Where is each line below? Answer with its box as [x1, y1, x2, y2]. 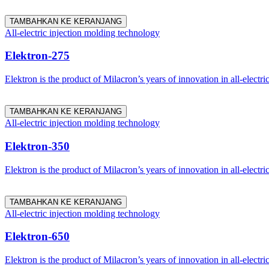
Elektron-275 [5, 49, 70, 62]
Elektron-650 [5, 230, 70, 243]
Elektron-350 [5, 139, 70, 153]
